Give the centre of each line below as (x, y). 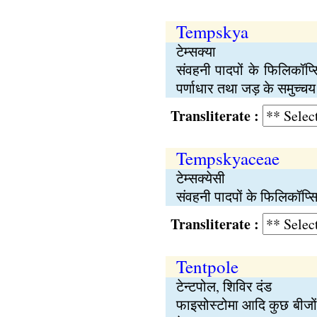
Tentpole (207, 266)
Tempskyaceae (227, 158)
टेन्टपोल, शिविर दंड (224, 286)
